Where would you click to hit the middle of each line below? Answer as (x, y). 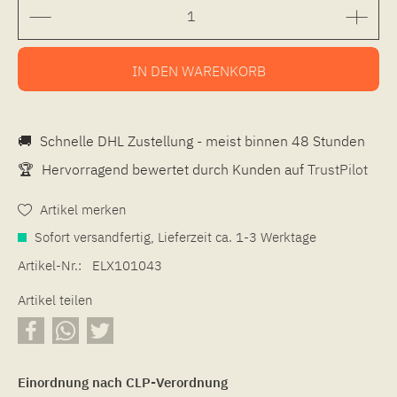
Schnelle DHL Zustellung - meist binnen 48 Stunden (201, 140)
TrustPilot (338, 169)
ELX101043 (127, 265)
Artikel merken (83, 209)
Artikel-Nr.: (50, 265)
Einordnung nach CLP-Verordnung (123, 382)
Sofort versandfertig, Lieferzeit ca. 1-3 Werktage (174, 237)
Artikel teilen (55, 300)
